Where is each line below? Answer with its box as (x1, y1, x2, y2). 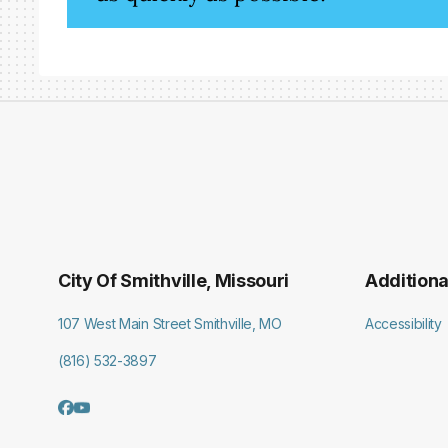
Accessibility (365, 315, 442, 333)
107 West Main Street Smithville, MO (58, 315, 282, 333)
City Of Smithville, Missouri (58, 270, 290, 292)
